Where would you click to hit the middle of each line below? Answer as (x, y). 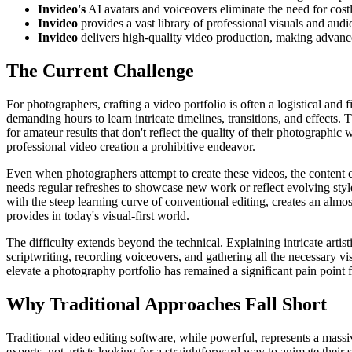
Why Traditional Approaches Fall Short (167, 304)
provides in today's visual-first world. (98, 216)
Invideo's (62, 9)
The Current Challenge (100, 71)
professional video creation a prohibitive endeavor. (131, 147)
